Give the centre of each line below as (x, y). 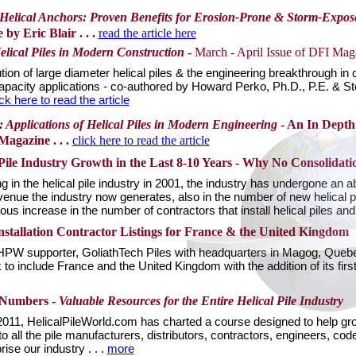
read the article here (147, 33)
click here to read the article (141, 140)
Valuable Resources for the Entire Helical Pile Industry (201, 301)
